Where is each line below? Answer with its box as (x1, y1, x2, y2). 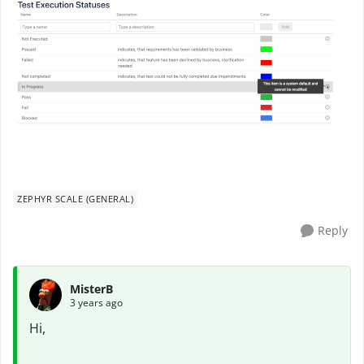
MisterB (70, 280, 113, 297)
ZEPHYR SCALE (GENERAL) (17, 193, 133, 205)
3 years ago (70, 295, 123, 310)
